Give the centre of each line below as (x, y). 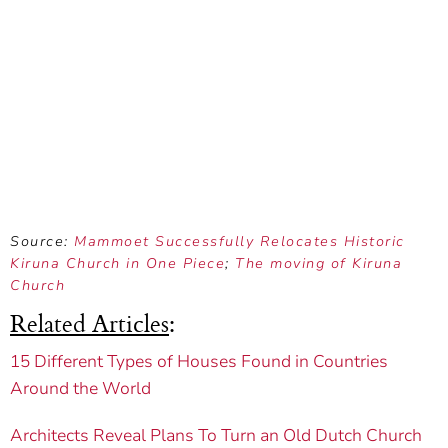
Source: (42, 242)
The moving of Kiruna (318, 264)
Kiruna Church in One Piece (117, 264)
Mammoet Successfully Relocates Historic (239, 242)
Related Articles (89, 322)
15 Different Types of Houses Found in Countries (199, 362)
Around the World (80, 389)
